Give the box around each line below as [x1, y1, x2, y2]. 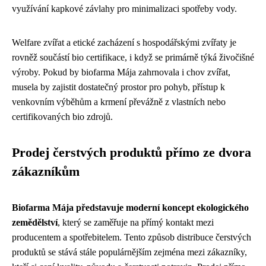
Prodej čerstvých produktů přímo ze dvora [12, 145, 251, 160]
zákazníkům [12, 164, 80, 179]
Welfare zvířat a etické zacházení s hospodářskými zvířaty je [12, 37, 236, 47]
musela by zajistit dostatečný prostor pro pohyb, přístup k [12, 81, 225, 92]
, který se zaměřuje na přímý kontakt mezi [58, 217, 214, 227]
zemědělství [12, 217, 58, 227]
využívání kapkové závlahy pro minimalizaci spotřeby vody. [12, 3, 237, 14]
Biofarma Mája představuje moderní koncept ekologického [12, 202, 249, 213]
